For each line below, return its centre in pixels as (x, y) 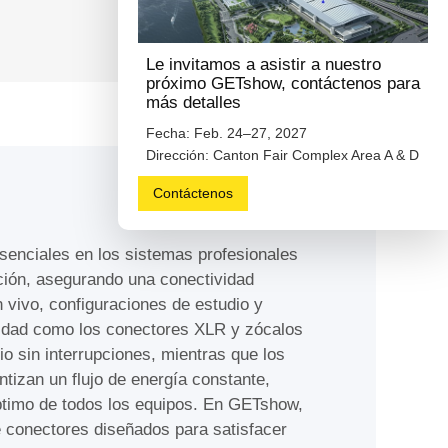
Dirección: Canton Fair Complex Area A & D (282, 154)
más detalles (193, 103)
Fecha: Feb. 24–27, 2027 (226, 132)
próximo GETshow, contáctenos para (282, 84)
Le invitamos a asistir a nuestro (263, 65)
